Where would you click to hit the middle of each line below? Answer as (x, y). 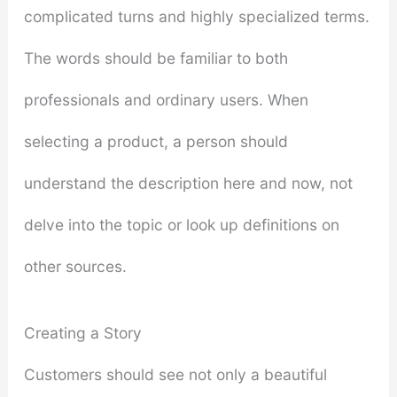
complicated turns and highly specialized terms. (196, 16)
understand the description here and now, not (188, 183)
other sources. (75, 266)
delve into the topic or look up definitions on (181, 224)
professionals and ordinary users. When (166, 99)
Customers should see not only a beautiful (175, 374)
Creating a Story (82, 332)
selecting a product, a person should (156, 141)
